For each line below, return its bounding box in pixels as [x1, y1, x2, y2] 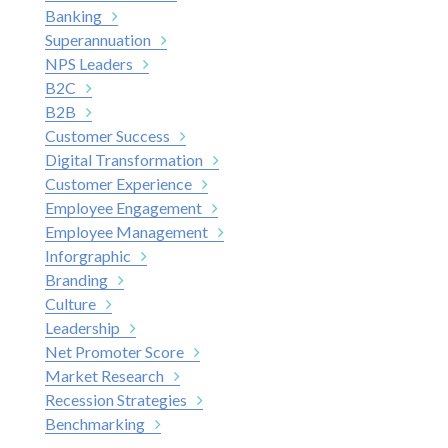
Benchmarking [45, 413, 145, 433]
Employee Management [45, 221, 208, 241]
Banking [45, 5, 102, 25]
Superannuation [45, 29, 151, 49]
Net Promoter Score [45, 341, 184, 361]
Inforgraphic [45, 245, 131, 265]
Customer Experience [45, 173, 192, 193]
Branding [45, 269, 108, 289]
